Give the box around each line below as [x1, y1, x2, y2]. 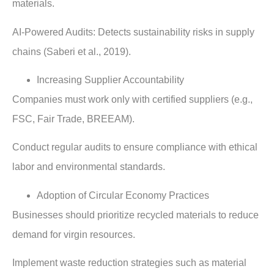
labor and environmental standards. [12, 161, 165, 172]
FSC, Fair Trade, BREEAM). [12, 114, 135, 125]
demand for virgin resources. [12, 229, 135, 240]
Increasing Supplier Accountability [37, 75, 184, 86]
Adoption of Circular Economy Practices [37, 190, 209, 201]
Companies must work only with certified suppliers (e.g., [12, 94, 253, 105]
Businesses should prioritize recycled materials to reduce [12, 209, 259, 220]
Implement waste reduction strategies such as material [12, 257, 246, 268]
